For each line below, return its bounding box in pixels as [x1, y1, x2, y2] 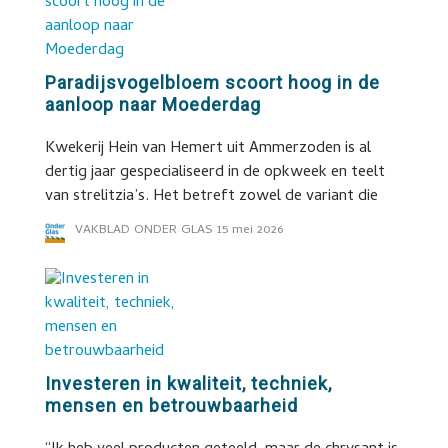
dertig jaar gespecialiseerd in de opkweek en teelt [44, 160, 385, 186]
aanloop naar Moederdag [44, 94, 261, 115]
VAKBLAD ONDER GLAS [74, 220, 213, 241]
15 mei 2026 [216, 220, 283, 241]
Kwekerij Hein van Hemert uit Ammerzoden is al [44, 136, 371, 162]
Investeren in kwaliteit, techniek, [44, 373, 332, 394]
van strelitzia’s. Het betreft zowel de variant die [44, 184, 378, 210]
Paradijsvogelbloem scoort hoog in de [44, 72, 380, 93]
